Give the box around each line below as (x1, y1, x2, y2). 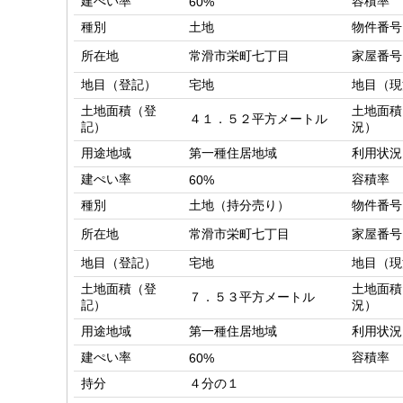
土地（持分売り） (189, 198, 290, 213)
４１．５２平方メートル (189, 112, 327, 127)
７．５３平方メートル (189, 290, 315, 305)
